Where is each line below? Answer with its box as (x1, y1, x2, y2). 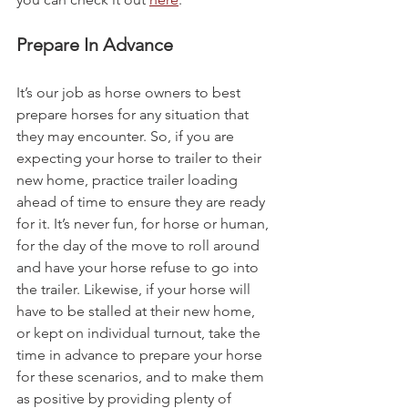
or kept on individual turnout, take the (16, 324, 264, 342)
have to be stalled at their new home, (16, 302, 259, 321)
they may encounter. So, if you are (16, 127, 238, 146)
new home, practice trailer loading (16, 171, 241, 189)
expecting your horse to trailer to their (16, 149, 265, 168)
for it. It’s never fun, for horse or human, (16, 215, 272, 233)
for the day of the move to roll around (16, 237, 263, 255)
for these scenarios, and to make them (16, 368, 268, 386)
